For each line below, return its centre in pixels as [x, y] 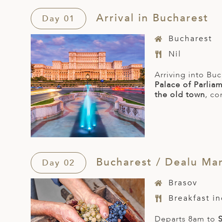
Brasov [183, 183]
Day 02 [58, 163]
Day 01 [58, 19]
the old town [180, 95]
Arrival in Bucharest [150, 18]
